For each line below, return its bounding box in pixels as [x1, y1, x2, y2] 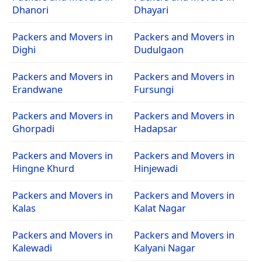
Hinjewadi [133, 161, 178, 175]
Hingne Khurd [12, 161, 74, 175]
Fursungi [133, 82, 174, 96]
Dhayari [133, 3, 168, 17]
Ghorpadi [12, 122, 54, 136]
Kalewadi [12, 240, 52, 254]
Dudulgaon [133, 42, 184, 56]
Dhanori [12, 3, 49, 17]
